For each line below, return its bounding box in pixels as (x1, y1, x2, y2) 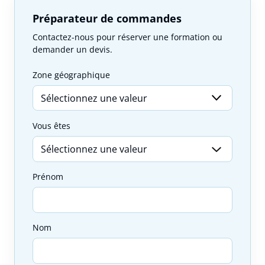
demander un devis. (33, 43, 112, 55)
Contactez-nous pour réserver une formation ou (33, 31, 222, 43)
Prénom (33, 170, 63, 182)
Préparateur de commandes (33, 11, 182, 25)
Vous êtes (33, 119, 70, 131)
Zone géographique (33, 69, 110, 80)
